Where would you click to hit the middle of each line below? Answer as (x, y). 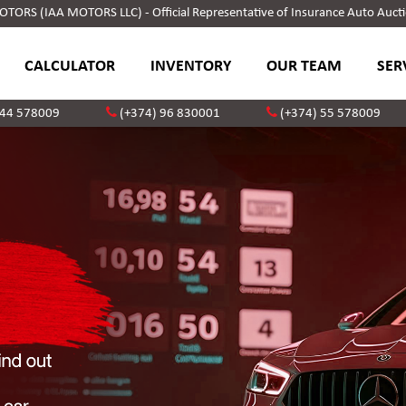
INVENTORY (190, 66)
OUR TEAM (304, 66)
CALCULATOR (69, 66)
